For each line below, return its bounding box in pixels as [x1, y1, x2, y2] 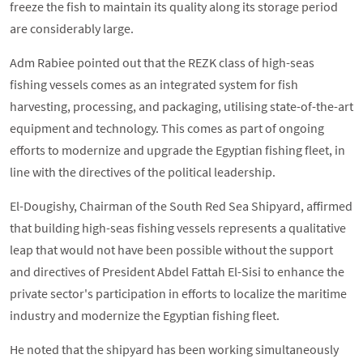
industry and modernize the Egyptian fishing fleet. [10, 307, 280, 324]
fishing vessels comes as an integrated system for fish [10, 76, 298, 93]
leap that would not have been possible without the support [10, 241, 333, 258]
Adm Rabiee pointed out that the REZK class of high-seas [10, 54, 314, 71]
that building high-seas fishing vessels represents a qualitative [10, 220, 346, 237]
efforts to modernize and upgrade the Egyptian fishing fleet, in [10, 142, 345, 159]
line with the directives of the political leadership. [10, 164, 275, 181]
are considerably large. [10, 20, 134, 37]
